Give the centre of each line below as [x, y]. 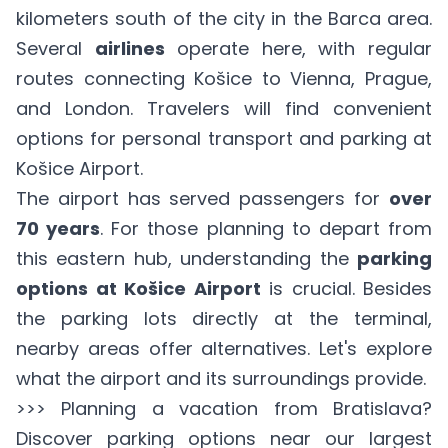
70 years [58, 228]
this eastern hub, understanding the [186, 258]
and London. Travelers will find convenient [224, 108]
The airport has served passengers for [202, 198]
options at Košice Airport [138, 288]
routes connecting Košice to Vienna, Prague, [224, 78]
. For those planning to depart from [266, 228]
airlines [129, 48]
